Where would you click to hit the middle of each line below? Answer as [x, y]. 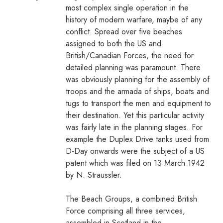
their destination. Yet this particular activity [135, 115]
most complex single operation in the [127, 7]
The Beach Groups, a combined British [131, 199]
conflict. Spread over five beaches [124, 31]
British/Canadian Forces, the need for [130, 55]
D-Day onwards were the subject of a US [135, 151]
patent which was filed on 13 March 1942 [135, 163]
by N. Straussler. [94, 175]
